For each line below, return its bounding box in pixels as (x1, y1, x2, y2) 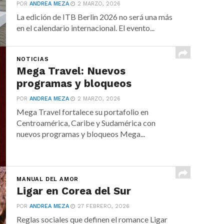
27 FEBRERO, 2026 (77, 203, 130, 209)
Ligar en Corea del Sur (16, 185, 131, 197)
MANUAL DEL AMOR (16, 176, 79, 182)
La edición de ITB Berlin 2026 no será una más (16, 12, 173, 21)
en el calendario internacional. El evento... (16, 23, 155, 32)
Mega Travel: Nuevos (16, 65, 126, 77)
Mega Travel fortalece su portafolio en (16, 107, 149, 116)
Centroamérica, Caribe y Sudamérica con (16, 118, 156, 127)
